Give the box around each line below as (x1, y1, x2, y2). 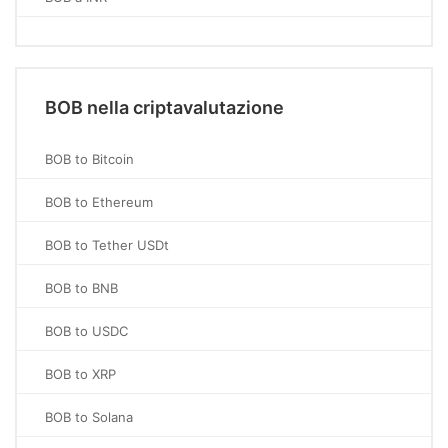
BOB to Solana (45, 409, 133, 425)
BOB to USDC (45, 323, 128, 339)
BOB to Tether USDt (45, 237, 169, 253)
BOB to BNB (45, 280, 118, 296)
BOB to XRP (45, 366, 116, 382)
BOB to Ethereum (45, 194, 153, 210)
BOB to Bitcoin (45, 151, 134, 167)
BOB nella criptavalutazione (45, 97, 284, 118)
